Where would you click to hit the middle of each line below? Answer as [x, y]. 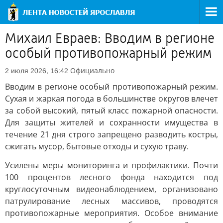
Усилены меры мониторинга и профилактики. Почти [111, 165]
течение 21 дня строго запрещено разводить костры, [111, 134]
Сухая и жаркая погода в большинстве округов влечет [111, 99]
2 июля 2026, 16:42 [37, 71]
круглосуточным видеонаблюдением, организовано [111, 189]
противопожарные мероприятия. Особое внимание [111, 213]
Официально [92, 70]
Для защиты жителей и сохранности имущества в [111, 122]
